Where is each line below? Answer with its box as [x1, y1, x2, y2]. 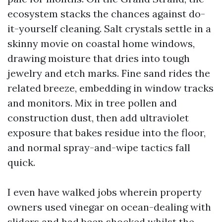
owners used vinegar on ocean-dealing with [7, 201, 211, 213]
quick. [7, 156, 35, 168]
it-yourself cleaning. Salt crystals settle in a [7, 22, 211, 35]
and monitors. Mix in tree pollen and [7, 97, 177, 109]
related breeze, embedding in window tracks [7, 82, 214, 94]
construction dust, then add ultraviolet [7, 111, 189, 124]
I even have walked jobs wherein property [7, 186, 202, 198]
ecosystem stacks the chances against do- [7, 7, 205, 20]
